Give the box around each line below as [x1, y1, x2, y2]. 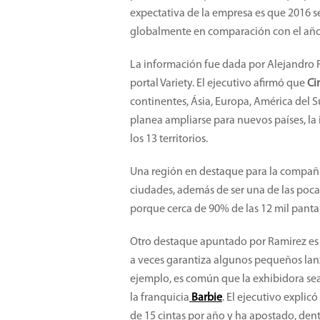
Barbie [191, 292, 222, 304]
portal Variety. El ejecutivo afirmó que [130, 78, 307, 89]
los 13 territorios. [130, 134, 208, 145]
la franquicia [130, 292, 189, 304]
